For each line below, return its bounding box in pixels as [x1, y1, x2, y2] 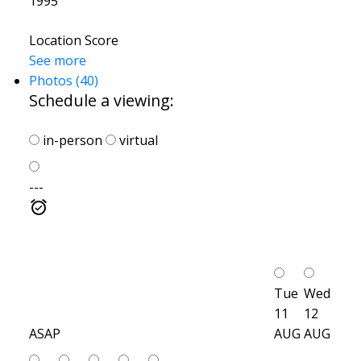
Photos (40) [28, 71, 98, 89]
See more [28, 51, 86, 69]
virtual [115, 131, 158, 149]
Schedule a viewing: [28, 89, 174, 111]
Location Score [28, 31, 118, 49]
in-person [39, 131, 102, 149]
